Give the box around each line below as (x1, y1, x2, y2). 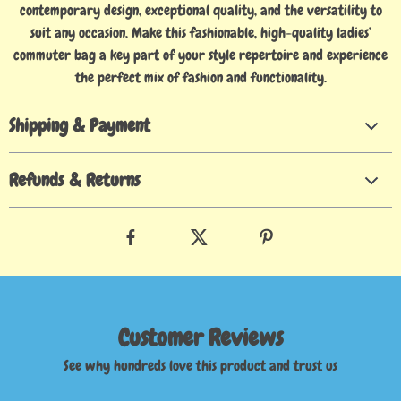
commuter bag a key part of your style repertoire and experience (13, 45, 388, 64)
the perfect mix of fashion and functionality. (74, 67, 327, 87)
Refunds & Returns (9, 167, 141, 192)
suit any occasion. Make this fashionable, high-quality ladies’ (30, 22, 371, 42)
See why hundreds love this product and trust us (64, 355, 337, 375)
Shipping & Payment (9, 113, 150, 137)
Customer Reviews (118, 322, 283, 353)
